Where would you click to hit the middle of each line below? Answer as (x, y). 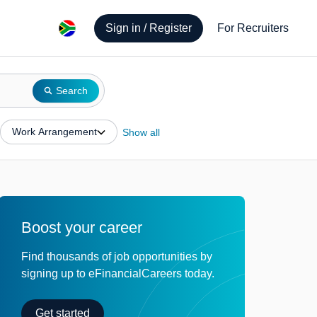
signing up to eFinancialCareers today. (118, 273)
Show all (141, 132)
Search (72, 90)
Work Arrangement (54, 132)
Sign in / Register (149, 28)
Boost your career (82, 227)
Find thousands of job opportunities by (117, 257)
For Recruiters (253, 28)
